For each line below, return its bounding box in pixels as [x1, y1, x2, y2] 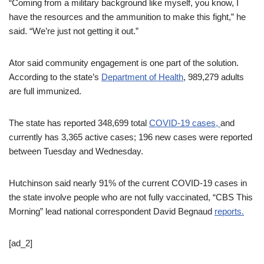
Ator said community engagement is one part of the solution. [9, 58, 239, 68]
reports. [214, 206, 244, 216]
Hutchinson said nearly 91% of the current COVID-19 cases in [9, 178, 247, 188]
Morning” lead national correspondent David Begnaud [9, 206, 214, 216]
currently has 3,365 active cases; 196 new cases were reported [9, 132, 252, 142]
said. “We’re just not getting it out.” [9, 26, 138, 36]
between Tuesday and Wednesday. [9, 146, 146, 156]
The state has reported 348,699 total [9, 118, 149, 128]
